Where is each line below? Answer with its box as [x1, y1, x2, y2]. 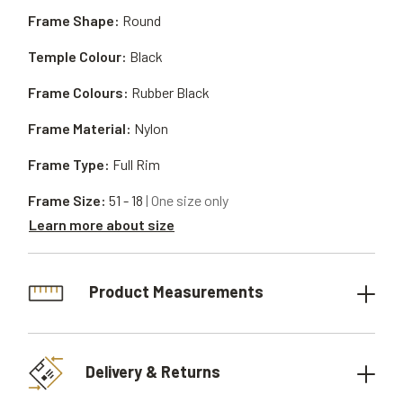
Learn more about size [29, 215, 175, 233]
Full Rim [112, 156, 160, 173]
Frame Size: [28, 192, 106, 209]
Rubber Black [131, 84, 210, 101]
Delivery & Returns [85, 361, 220, 381]
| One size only [146, 192, 228, 209]
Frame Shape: [28, 12, 120, 29]
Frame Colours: [28, 84, 129, 101]
